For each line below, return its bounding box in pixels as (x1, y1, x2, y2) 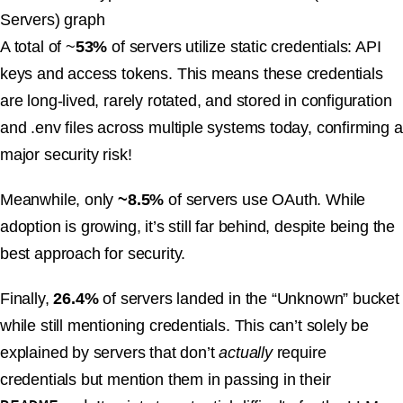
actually (219, 344, 273, 363)
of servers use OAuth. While (164, 191, 366, 210)
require (272, 344, 327, 363)
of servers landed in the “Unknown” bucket (98, 290, 399, 309)
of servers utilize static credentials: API (107, 38, 381, 57)
